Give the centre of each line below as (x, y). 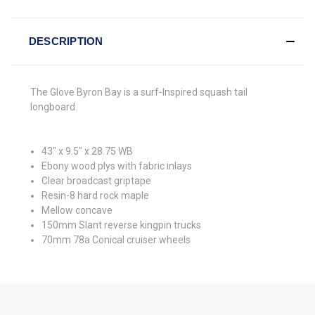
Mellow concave (77, 210)
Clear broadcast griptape (97, 180)
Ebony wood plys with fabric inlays (117, 166)
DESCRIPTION (66, 41)
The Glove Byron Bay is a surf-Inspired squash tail (139, 92)
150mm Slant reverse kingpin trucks (122, 225)
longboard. (54, 107)
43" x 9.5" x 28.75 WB (88, 151)
